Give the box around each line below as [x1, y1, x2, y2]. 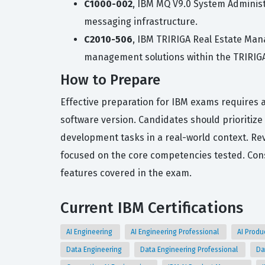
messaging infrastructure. [84, 16, 198, 27]
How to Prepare [60, 72, 160, 88]
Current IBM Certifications [60, 199, 243, 217]
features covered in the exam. [60, 167, 192, 179]
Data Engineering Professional [140, 245, 240, 254]
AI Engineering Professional [131, 228, 221, 236]
